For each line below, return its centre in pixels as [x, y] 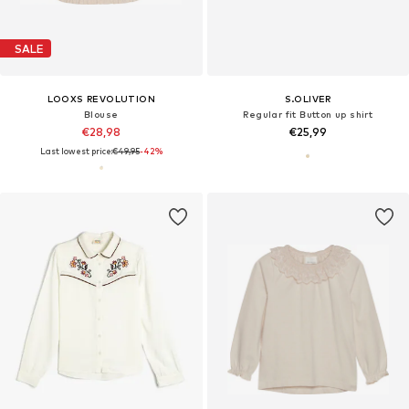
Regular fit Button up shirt [308, 115]
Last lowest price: [76, 152]
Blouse [101, 115]
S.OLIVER [308, 99]
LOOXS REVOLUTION [101, 99]
